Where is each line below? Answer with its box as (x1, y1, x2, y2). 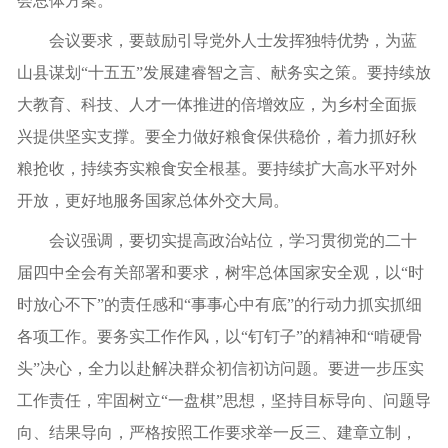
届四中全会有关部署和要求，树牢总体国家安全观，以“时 (17, 264, 424, 281)
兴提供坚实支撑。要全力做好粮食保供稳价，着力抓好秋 (17, 128, 417, 145)
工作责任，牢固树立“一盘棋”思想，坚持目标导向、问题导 (17, 392, 431, 409)
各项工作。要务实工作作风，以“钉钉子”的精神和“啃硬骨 (17, 328, 422, 345)
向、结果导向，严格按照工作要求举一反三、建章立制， (17, 424, 417, 441)
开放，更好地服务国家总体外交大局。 (17, 192, 289, 209)
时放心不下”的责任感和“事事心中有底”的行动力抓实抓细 (17, 296, 422, 313)
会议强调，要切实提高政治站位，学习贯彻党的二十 (49, 232, 417, 249)
